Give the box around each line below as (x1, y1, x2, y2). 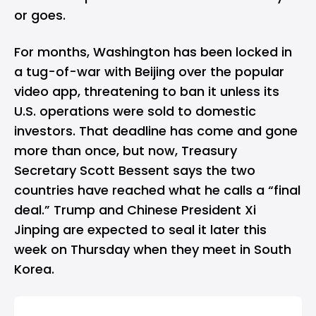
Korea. (14, 260, 54, 278)
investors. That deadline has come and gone (14, 122, 298, 140)
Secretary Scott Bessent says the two (14, 162, 255, 179)
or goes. (14, 6, 66, 24)
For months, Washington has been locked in (14, 43, 292, 61)
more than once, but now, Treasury (14, 142, 237, 159)
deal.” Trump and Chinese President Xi (14, 201, 256, 219)
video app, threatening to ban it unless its (14, 83, 279, 100)
